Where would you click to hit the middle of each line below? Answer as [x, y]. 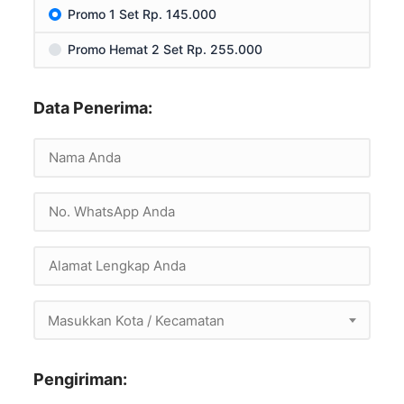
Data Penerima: [93, 107]
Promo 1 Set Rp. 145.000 [142, 14]
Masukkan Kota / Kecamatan [137, 320]
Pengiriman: [81, 379]
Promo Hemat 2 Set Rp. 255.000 [165, 49]
